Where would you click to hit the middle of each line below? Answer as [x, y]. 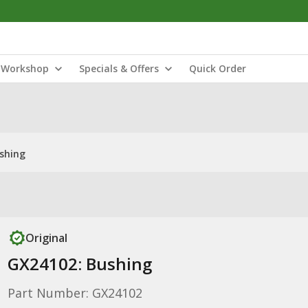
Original [46, 238]
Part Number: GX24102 [75, 293]
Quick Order [218, 68]
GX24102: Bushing [79, 264]
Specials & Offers [119, 68]
